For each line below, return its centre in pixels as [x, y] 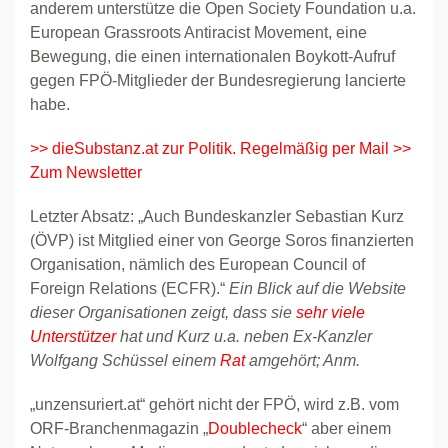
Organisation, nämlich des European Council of [197, 264]
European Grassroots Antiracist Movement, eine [198, 32]
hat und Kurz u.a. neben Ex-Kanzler [244, 336]
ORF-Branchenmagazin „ [119, 428]
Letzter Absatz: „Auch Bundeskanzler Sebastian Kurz [217, 216]
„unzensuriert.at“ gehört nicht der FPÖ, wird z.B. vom [214, 404]
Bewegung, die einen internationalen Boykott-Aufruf [212, 56]
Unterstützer [73, 336]
